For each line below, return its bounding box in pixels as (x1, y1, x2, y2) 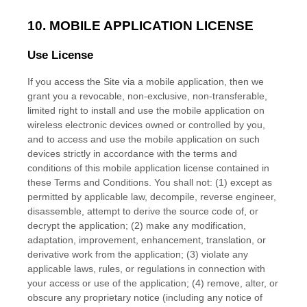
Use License (27, 49, 93, 62)
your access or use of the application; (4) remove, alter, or (27, 278, 278, 288)
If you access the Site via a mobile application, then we (27, 76, 264, 87)
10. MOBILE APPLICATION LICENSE (27, 19, 254, 33)
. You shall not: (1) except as (149, 177, 272, 188)
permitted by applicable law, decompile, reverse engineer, (27, 191, 276, 202)
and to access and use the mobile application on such (27, 134, 260, 145)
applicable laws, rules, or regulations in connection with (27, 263, 265, 274)
